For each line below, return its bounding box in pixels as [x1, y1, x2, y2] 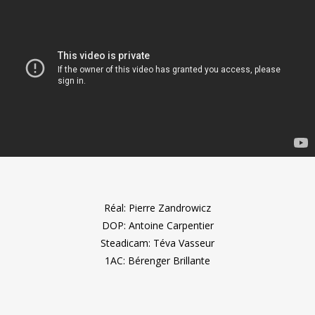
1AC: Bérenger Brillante [105, 254, 210, 267]
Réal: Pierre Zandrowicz [104, 201, 211, 214]
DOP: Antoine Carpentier [101, 219, 214, 232]
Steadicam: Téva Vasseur [101, 236, 214, 250]
